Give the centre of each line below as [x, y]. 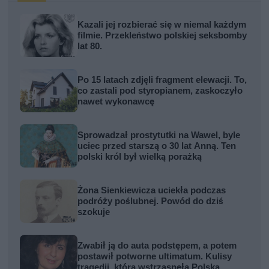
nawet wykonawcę [116, 102]
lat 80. [90, 47]
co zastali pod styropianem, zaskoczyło [160, 91]
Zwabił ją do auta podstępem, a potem [157, 246]
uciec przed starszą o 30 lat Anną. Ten [157, 146]
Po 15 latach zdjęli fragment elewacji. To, [162, 80]
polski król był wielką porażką [140, 157]
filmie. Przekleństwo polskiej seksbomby [162, 36]
